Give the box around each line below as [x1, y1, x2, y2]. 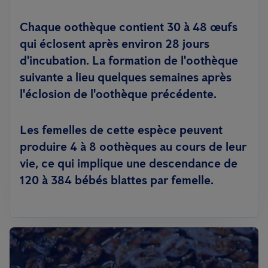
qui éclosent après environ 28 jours [20, 36, 209, 51]
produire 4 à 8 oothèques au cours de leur [20, 139, 246, 154]
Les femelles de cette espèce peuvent [20, 123, 223, 137]
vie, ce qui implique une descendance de [20, 156, 237, 170]
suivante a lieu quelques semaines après [20, 70, 232, 84]
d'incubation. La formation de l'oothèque [20, 53, 238, 68]
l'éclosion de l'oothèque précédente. [20, 87, 217, 101]
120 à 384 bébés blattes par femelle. [20, 173, 214, 187]
